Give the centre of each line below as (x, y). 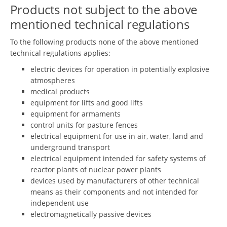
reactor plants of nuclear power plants (96, 169)
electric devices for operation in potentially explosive (120, 69)
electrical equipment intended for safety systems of (118, 158)
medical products (60, 91)
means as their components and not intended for (114, 192)
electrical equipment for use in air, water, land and (117, 136)
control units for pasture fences (84, 125)
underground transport (70, 147)
